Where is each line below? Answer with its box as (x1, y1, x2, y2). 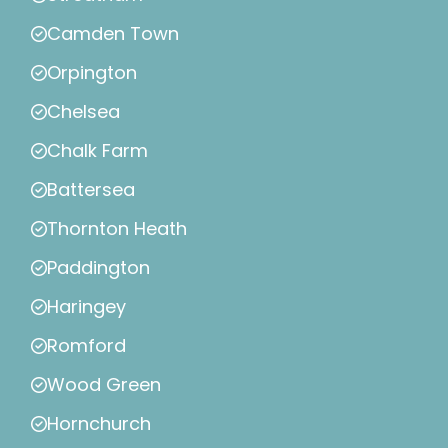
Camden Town (47, 21, 179, 47)
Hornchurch (47, 411, 151, 437)
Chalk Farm (47, 138, 148, 164)
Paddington (47, 255, 150, 281)
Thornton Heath (47, 216, 187, 242)
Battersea (47, 177, 135, 203)
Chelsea (47, 99, 120, 125)
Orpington (47, 60, 137, 86)
